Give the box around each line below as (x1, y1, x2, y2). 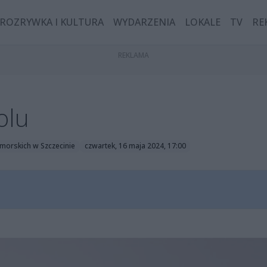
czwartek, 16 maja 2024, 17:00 (84, 141, 186, 151)
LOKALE (185, 15, 221, 29)
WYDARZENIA (113, 15, 176, 29)
